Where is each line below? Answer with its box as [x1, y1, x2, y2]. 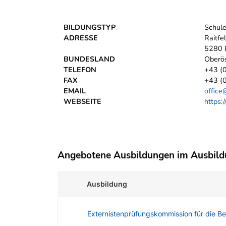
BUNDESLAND [64, 54, 115, 65]
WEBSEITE [64, 96, 101, 107]
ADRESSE [64, 33, 98, 43]
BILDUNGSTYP [64, 22, 116, 33]
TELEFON [64, 65, 96, 75]
